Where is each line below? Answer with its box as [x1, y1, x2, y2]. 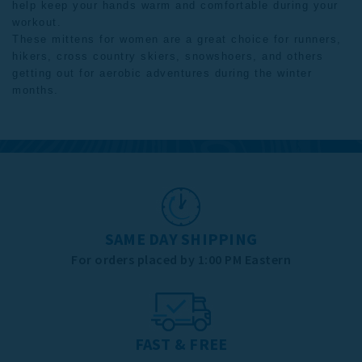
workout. [12, 15, 61, 28]
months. [12, 83, 59, 96]
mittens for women [52, 32, 159, 45]
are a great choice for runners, [158, 32, 342, 45]
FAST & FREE [134, 333, 228, 354]
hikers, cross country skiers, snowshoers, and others [12, 49, 323, 62]
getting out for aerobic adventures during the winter [12, 66, 312, 79]
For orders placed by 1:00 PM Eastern [71, 250, 291, 267]
